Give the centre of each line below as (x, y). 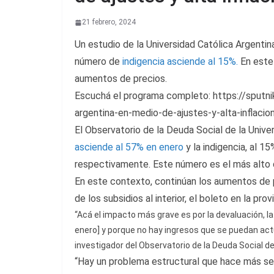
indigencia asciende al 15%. (180, 62)
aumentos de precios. (121, 79)
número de (98, 62)
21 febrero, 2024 (109, 22)
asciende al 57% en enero (129, 147)
